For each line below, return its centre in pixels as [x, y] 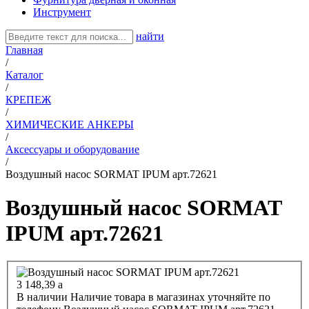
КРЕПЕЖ [28, 99]
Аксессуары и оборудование [72, 149]
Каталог [24, 74]
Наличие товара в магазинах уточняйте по [170, 297]
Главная [24, 50]
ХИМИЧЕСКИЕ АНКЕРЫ [70, 124]
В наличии [42, 297]
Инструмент [62, 12]
